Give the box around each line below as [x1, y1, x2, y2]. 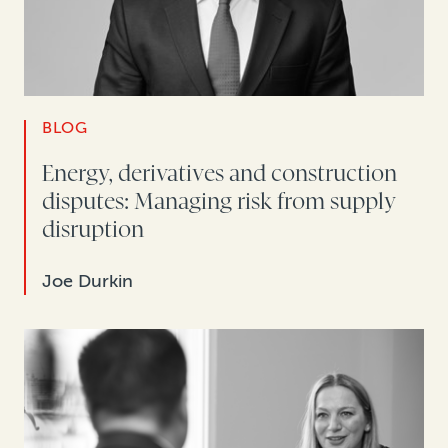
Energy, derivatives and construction [42, 160, 397, 188]
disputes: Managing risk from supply [42, 188, 396, 216]
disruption [42, 216, 144, 244]
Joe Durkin [42, 270, 133, 293]
